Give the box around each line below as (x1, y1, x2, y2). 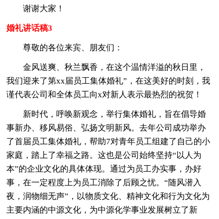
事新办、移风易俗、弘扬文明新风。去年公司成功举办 (6, 123, 206, 132)
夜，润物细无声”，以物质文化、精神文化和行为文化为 (6, 191, 210, 201)
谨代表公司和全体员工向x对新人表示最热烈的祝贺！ (6, 89, 202, 99)
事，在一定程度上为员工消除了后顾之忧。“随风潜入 (6, 177, 202, 187)
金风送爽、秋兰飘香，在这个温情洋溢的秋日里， (23, 62, 206, 72)
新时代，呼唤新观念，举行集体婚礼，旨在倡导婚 (23, 109, 206, 119)
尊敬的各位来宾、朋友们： (23, 43, 123, 52)
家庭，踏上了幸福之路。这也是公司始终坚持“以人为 (6, 150, 202, 160)
